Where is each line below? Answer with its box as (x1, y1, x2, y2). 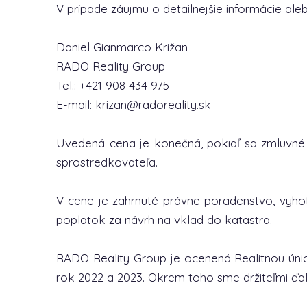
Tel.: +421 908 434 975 (56, 78, 169, 93)
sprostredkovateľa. (56, 155, 158, 169)
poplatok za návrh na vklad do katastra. (56, 212, 272, 227)
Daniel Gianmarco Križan (56, 40, 188, 54)
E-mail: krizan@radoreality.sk (56, 97, 211, 112)
